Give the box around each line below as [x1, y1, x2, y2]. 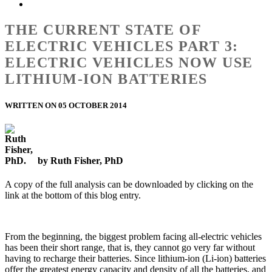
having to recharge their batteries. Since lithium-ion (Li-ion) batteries [5, 253, 266, 264]
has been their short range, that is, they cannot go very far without [5, 242, 255, 253]
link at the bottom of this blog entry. [5, 190, 141, 201]
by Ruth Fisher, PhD [38, 155, 123, 166]
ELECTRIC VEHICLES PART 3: [5, 38, 239, 54]
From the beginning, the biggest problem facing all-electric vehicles [5, 231, 262, 242]
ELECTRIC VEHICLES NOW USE [5, 54, 253, 70]
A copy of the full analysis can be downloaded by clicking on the [5, 179, 253, 190]
